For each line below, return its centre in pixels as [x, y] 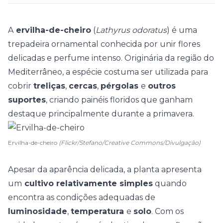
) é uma [182, 30]
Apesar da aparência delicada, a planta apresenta [105, 169]
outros [162, 86]
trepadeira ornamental [53, 44]
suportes [27, 100]
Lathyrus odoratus [131, 30]
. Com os [167, 211]
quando [170, 183]
